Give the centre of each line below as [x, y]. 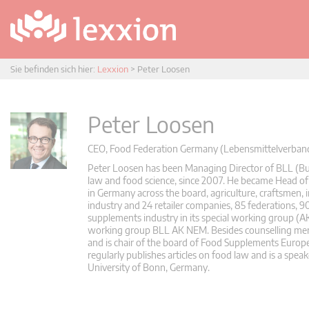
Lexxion [113, 69]
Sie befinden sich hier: [54, 69]
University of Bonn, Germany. [149, 267]
